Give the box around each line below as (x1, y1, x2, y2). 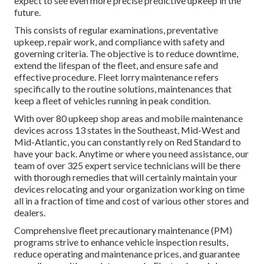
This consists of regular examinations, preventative (14, 24, 218, 36)
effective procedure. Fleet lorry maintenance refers (14, 71, 219, 83)
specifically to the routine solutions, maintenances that (14, 83, 232, 95)
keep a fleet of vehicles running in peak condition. (14, 95, 210, 107)
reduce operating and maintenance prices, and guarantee (14, 248, 240, 260)
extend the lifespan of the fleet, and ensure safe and (14, 60, 218, 71)
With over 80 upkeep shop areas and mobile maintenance (14, 113, 243, 124)
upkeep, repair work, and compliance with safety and (14, 36, 225, 48)
